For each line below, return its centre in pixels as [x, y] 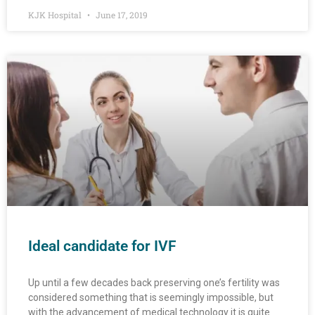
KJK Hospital [56, 15]
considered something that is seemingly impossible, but [151, 298]
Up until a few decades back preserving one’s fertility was [154, 283]
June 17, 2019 [121, 15]
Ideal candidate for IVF [102, 246]
